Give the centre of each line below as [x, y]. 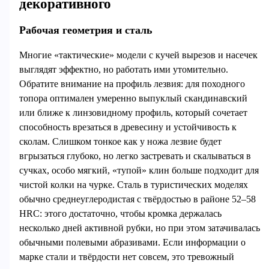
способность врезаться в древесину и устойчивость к [128, 127]
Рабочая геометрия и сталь [86, 30]
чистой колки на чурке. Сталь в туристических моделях [133, 184]
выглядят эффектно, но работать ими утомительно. [123, 69]
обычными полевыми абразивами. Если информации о [132, 242]
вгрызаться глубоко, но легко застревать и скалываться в [135, 156]
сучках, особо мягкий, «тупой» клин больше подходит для [139, 170]
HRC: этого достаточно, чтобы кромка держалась [120, 213]
